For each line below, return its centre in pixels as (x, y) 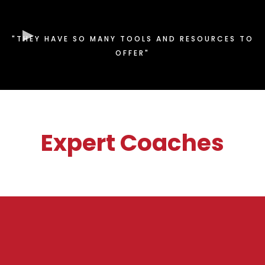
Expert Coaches (132, 143)
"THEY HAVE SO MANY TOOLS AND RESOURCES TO (132, 39)
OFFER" (132, 53)
